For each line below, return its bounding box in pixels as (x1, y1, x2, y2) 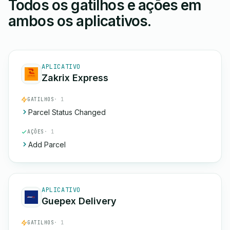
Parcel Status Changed (28, 108, 106, 117)
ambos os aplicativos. (8, 12, 151, 30)
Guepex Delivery (42, 196, 117, 206)
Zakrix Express (42, 72, 108, 83)
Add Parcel (28, 140, 66, 149)
